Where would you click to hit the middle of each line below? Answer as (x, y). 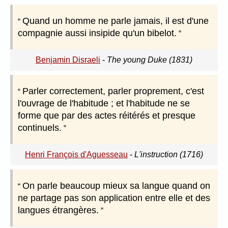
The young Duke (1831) (150, 60)
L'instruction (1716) (169, 155)
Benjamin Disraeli (68, 60)
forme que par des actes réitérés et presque (107, 116)
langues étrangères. (58, 210)
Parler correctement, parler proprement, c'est (113, 91)
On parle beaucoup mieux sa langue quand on (116, 186)
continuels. (40, 128)
